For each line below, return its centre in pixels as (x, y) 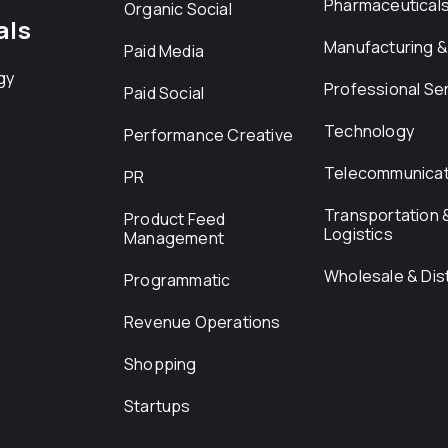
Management (174, 238)
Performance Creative (208, 135)
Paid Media (164, 51)
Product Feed (175, 219)
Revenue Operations (202, 322)
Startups (157, 406)
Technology (369, 131)
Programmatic (177, 280)
